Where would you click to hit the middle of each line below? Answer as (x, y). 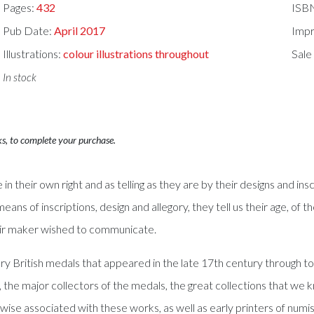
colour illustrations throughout (136, 53)
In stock (20, 77)
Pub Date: (29, 31)
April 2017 (80, 31)
